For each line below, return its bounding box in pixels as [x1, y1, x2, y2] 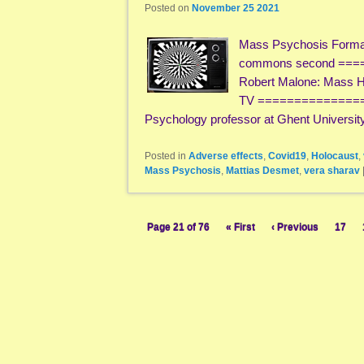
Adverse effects [188, 149, 263, 162]
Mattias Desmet [226, 164, 299, 176]
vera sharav [304, 164, 360, 176]
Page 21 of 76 [147, 222, 210, 234]
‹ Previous [271, 222, 318, 234]
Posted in [145, 149, 186, 162]
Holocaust [311, 149, 358, 162]
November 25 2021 [192, 2, 279, 15]
